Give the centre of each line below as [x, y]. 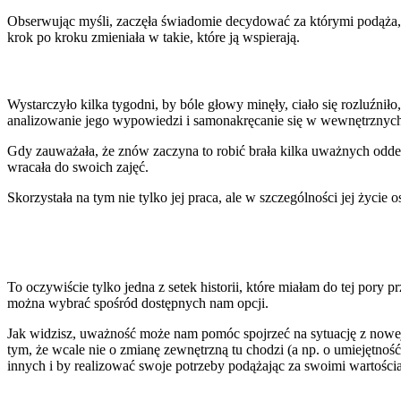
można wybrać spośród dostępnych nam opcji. [138, 303]
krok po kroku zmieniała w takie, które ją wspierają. [154, 37]
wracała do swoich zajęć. [78, 167]
